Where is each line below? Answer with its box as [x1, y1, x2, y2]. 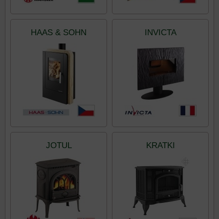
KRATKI [146, 141, 175, 150]
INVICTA [144, 28, 176, 37]
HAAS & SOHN [31, 28, 87, 37]
